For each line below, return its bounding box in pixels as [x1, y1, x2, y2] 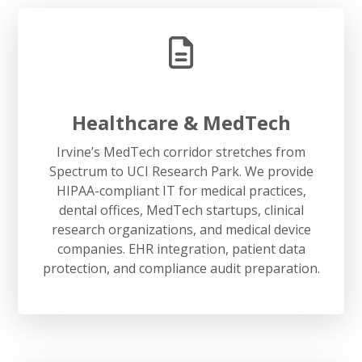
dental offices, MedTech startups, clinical [58, 200, 304, 219]
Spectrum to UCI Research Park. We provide [48, 162, 314, 180]
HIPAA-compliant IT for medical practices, [56, 181, 306, 200]
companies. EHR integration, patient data [57, 239, 305, 258]
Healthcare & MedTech [71, 108, 291, 136]
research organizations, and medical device [51, 220, 311, 238]
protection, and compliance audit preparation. [42, 259, 320, 277]
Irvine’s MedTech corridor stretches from [57, 142, 305, 161]
